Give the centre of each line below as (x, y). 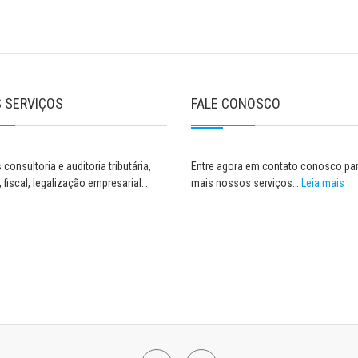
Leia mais (323, 183)
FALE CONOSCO (236, 103)
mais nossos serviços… (246, 183)
